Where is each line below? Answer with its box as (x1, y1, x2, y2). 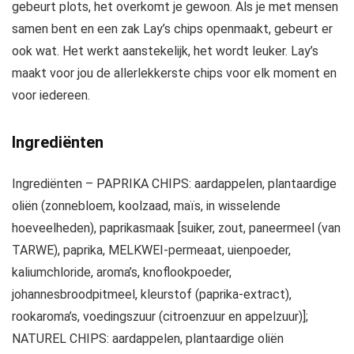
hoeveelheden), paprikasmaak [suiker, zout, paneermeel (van (12, 220, 341, 235)
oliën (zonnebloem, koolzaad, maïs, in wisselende (12, 198, 281, 213)
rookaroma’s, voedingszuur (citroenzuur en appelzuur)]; (12, 308, 308, 324)
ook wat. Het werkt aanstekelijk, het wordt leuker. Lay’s (12, 43, 318, 58)
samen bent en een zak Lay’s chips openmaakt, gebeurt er (12, 21, 333, 36)
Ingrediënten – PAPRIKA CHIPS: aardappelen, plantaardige (12, 175, 337, 191)
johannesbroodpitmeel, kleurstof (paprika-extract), (12, 286, 292, 302)
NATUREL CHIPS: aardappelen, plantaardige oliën (12, 330, 284, 346)
